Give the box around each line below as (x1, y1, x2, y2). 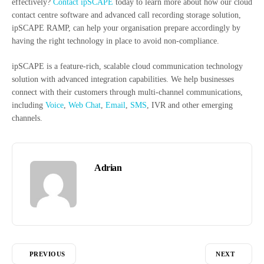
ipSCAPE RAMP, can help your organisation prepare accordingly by (12, 24, 240, 33)
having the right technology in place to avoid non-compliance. (12, 37, 219, 46)
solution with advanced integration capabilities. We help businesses (12, 75, 234, 84)
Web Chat (68, 101, 101, 110)
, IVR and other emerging (147, 101, 233, 110)
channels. (12, 114, 42, 123)
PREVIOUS (29, 250, 65, 258)
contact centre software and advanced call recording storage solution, (12, 11, 241, 20)
